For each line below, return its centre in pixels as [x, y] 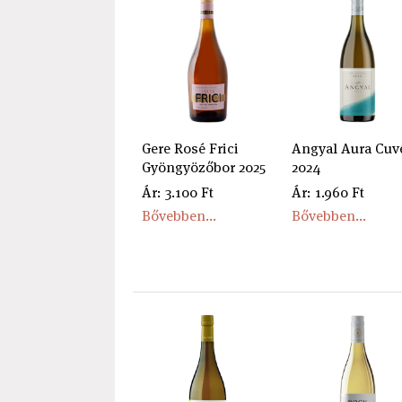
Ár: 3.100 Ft [177, 192]
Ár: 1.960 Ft [328, 192]
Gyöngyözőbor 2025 [203, 167]
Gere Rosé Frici [190, 148]
